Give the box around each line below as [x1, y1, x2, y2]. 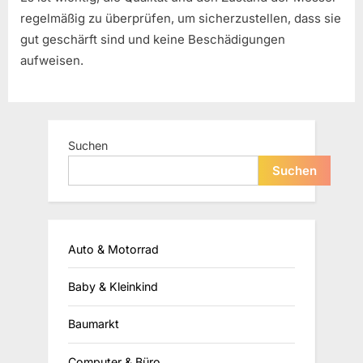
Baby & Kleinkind [68, 280, 158, 294]
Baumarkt [68, 317, 119, 331]
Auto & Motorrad [68, 241, 159, 256]
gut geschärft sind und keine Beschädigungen [20, 32, 285, 48]
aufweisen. [20, 53, 83, 69]
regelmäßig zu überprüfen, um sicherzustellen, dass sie [20, 11, 341, 27]
